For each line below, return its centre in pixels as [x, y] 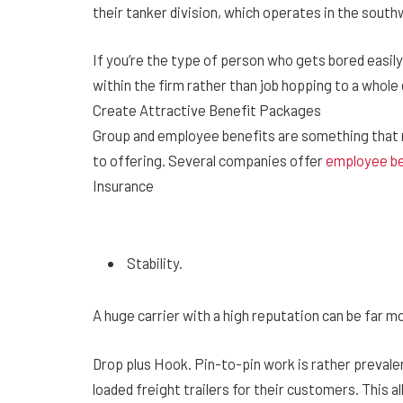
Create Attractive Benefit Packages [207, 110]
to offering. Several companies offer [209, 161]
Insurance [123, 186]
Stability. [155, 263]
